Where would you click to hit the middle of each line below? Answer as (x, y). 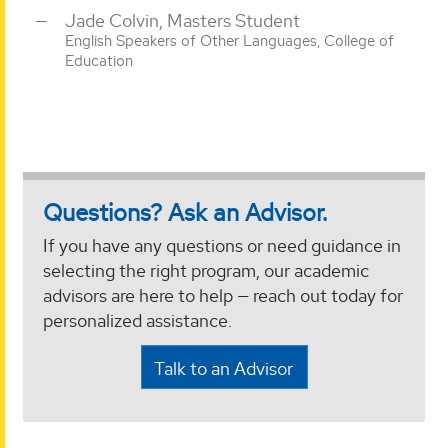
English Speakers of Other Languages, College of (229, 40)
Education (99, 60)
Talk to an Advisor (223, 369)
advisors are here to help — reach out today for (223, 295)
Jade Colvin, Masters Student (182, 20)
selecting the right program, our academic (206, 270)
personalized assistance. (137, 320)
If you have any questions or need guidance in (222, 245)
